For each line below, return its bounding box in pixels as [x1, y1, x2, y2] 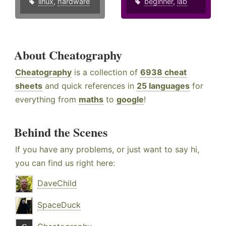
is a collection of [72, 67, 140, 78]
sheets [15, 81, 42, 91]
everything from [15, 94, 79, 105]
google [117, 94, 144, 105]
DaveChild [37, 178, 77, 189]
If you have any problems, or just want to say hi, [15, 144, 199, 155]
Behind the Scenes [14, 123, 107, 141]
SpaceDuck [37, 200, 81, 210]
